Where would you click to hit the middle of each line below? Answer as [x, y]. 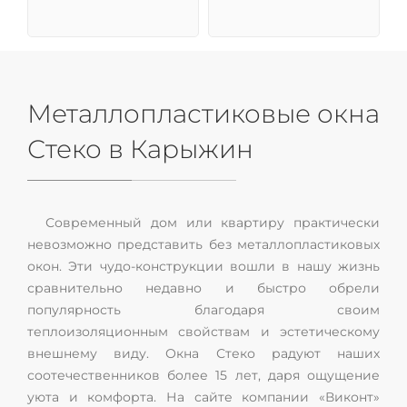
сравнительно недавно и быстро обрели [203, 288]
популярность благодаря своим [203, 310]
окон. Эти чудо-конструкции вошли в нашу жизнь [203, 266]
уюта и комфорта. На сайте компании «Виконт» [203, 397]
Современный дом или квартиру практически [213, 223]
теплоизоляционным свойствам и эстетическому [203, 332]
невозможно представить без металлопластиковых [203, 244]
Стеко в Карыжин [140, 149]
